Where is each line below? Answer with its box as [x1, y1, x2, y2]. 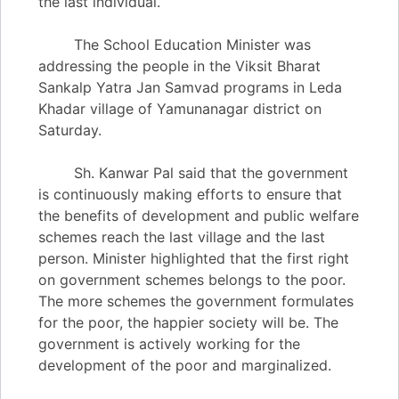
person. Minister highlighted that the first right [38, 249, 349, 267]
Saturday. [38, 121, 102, 139]
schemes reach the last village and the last [38, 228, 325, 246]
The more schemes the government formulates [38, 292, 354, 310]
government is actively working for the [38, 335, 300, 353]
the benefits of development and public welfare [38, 207, 359, 224]
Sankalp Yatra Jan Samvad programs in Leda [38, 78, 342, 96]
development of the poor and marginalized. [38, 356, 331, 374]
